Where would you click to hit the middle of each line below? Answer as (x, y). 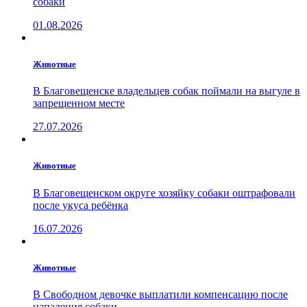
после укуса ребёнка (81, 205)
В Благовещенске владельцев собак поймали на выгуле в (167, 91)
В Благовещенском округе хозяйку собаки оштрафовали (164, 193)
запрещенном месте (79, 103)
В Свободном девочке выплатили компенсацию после (160, 294)
